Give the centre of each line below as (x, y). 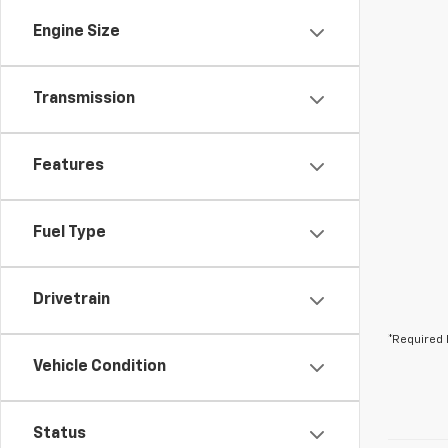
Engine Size (76, 32)
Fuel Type (69, 233)
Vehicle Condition (99, 367)
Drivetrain (71, 300)
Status (59, 434)
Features (68, 166)
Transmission (84, 99)
